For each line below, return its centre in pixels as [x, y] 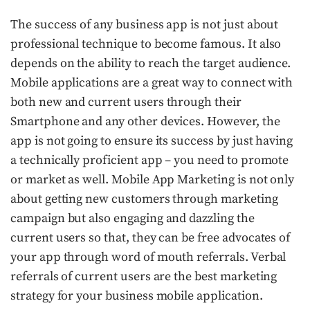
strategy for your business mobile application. [137, 296]
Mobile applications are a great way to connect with [152, 83]
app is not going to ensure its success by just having [152, 141]
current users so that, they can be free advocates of [151, 238]
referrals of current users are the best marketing [144, 276]
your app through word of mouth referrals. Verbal [148, 257]
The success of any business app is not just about [145, 25]
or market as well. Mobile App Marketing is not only [153, 180]
